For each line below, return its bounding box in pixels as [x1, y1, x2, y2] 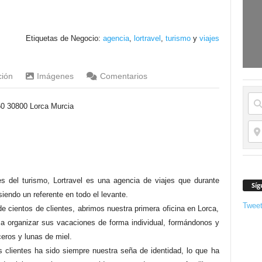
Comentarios [99, 71, 147, 81]
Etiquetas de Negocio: [25, 34, 103, 43]
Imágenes [36, 71, 74, 81]
